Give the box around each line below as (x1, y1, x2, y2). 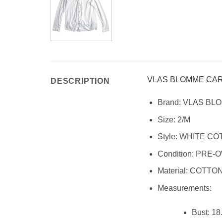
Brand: (157, 98, 181, 107)
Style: (157, 132, 177, 141)
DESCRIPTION (51, 77, 110, 86)
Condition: (157, 149, 194, 158)
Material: (157, 166, 188, 175)
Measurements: (157, 183, 212, 192)
